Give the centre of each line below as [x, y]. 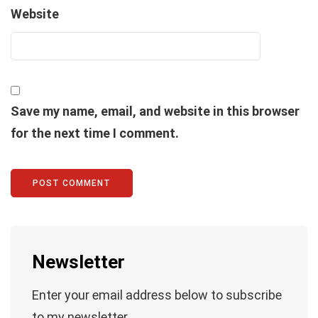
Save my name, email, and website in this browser [155, 111]
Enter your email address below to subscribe [157, 295]
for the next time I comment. [95, 133]
